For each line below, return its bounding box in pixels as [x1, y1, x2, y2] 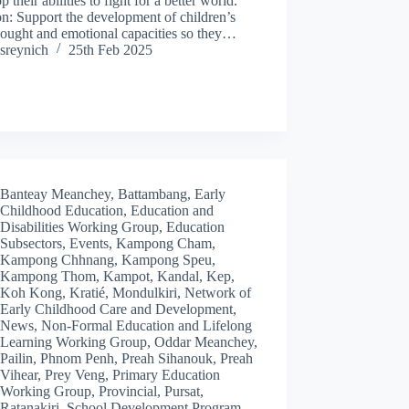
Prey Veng [45, 366, 106, 383]
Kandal [157, 267, 200, 284]
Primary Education [112, 366, 221, 383]
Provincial [99, 383, 158, 399]
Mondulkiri [112, 284, 178, 300]
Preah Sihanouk [121, 350, 214, 366]
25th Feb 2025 [68, 41, 153, 58]
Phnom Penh [40, 350, 115, 366]
